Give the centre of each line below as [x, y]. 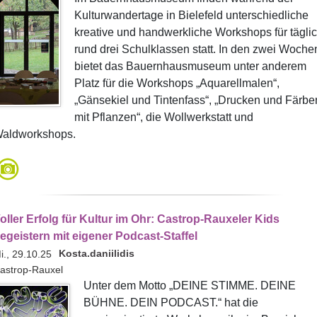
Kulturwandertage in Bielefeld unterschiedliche [191, 15]
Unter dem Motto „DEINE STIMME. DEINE [189, 286]
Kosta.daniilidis [96, 253]
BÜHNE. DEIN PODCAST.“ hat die [171, 302]
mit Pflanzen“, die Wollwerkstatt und [163, 117]
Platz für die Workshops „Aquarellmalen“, [177, 83]
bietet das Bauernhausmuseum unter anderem [190, 66]
